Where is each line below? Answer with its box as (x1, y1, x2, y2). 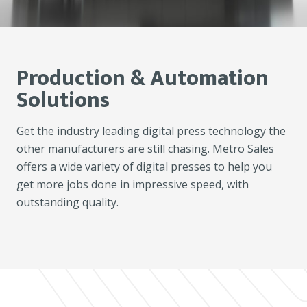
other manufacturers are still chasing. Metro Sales (16, 141, 274, 157)
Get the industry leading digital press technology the (16, 123, 286, 139)
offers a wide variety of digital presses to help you (16, 159, 272, 175)
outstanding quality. (16, 195, 119, 210)
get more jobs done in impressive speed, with (16, 177, 249, 193)
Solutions (16, 82, 110, 119)
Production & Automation (16, 60, 269, 97)
